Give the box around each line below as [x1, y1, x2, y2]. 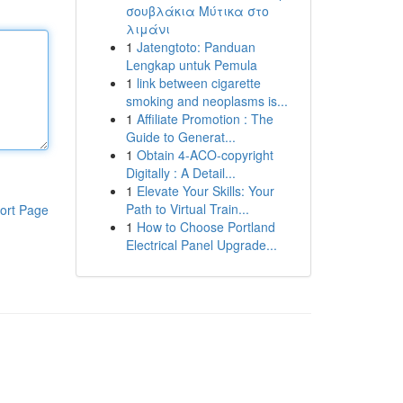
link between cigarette [136, 74, 261, 92]
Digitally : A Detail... [125, 164, 236, 182]
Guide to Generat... [125, 128, 236, 146]
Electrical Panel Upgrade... [125, 236, 277, 254]
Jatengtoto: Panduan [136, 38, 255, 56]
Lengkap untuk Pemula [125, 56, 257, 74]
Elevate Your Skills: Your [136, 182, 274, 200]
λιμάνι [125, 20, 170, 38]
